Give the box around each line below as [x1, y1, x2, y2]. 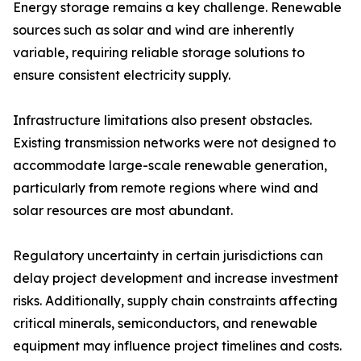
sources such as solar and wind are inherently [13, 22, 294, 39]
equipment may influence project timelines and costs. [13, 338, 342, 355]
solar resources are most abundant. [13, 202, 233, 219]
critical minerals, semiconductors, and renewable [13, 315, 317, 332]
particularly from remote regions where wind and [13, 180, 318, 197]
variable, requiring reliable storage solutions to [13, 44, 305, 61]
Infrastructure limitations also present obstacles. [13, 112, 312, 129]
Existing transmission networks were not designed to [13, 135, 336, 151]
